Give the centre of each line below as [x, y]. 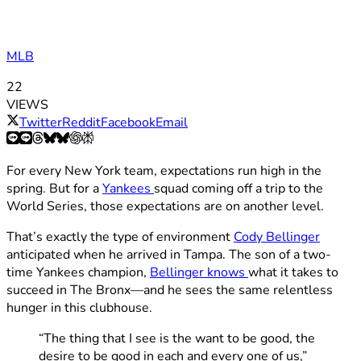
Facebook [128, 122]
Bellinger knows [199, 272]
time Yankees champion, [78, 272]
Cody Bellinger [277, 237]
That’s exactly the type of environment [120, 237]
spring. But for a [54, 188]
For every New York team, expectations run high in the [164, 170]
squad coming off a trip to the [239, 188]
